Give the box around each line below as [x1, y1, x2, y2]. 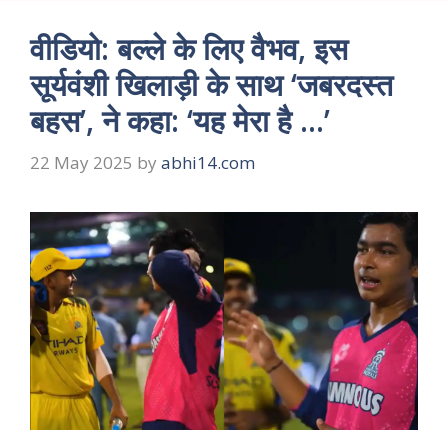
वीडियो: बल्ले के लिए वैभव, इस [30, 28, 348, 70]
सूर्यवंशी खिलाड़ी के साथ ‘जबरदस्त [30, 64, 393, 106]
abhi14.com [161, 150, 255, 174]
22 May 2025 [30, 150, 133, 174]
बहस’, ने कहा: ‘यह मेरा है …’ [30, 100, 330, 142]
